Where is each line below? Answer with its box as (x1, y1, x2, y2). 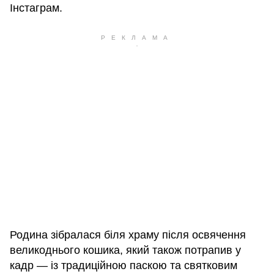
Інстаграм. (10, 2, 62, 14)
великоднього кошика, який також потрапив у (10, 244, 241, 256)
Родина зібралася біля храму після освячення (10, 229, 246, 241)
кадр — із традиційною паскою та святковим (10, 259, 237, 272)
